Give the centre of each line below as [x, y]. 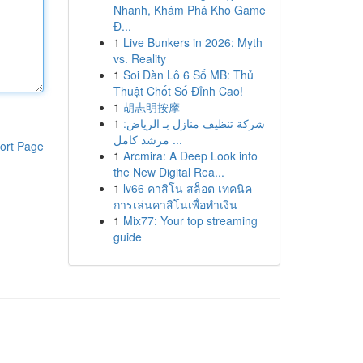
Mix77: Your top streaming [190, 220]
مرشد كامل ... [175, 139]
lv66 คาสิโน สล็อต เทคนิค [187, 188]
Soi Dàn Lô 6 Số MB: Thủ [188, 75]
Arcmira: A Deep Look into [190, 156]
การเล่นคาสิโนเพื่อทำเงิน [175, 204]
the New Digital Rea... [169, 172]
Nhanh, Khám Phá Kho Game [189, 10]
